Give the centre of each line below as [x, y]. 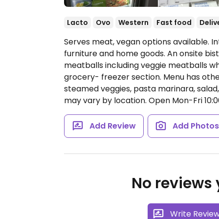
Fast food [174, 22]
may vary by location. [106, 100]
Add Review [112, 126]
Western [133, 22]
